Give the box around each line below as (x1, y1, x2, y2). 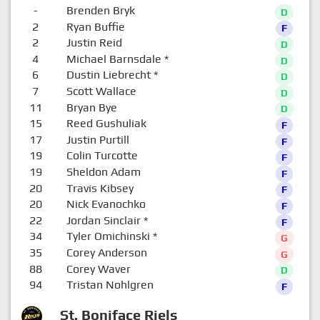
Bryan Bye (66, 100, 117, 114)
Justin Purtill (66, 132, 129, 146)
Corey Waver (66, 261, 131, 276)
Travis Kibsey (66, 181, 134, 195)
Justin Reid (66, 36, 122, 50)
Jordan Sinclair (66, 213, 141, 227)
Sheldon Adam (66, 164, 141, 179)
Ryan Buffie (66, 19, 125, 34)
